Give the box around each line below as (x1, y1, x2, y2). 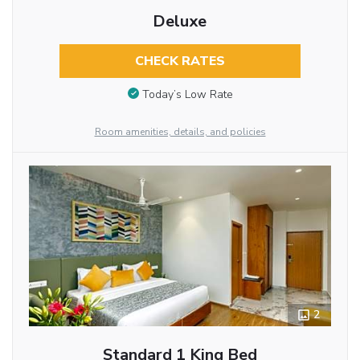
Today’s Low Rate (141, 86, 233, 102)
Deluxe (153, 10, 207, 33)
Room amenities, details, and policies (94, 125, 266, 138)
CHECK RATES (134, 52, 225, 71)
